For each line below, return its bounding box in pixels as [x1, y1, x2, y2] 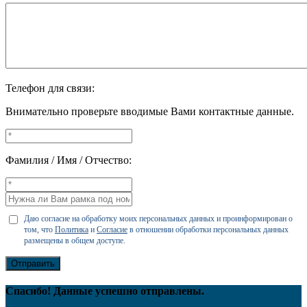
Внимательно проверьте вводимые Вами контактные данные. [5, 105, 294, 117]
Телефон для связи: [5, 82, 95, 94]
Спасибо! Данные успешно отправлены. [5, 285, 204, 297]
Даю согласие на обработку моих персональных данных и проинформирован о [24, 213, 293, 223]
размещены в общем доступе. [24, 235, 125, 245]
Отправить [11, 258, 55, 269]
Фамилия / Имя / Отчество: [5, 153, 132, 166]
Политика [55, 224, 88, 234]
